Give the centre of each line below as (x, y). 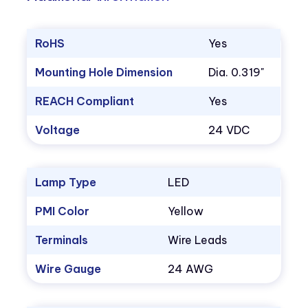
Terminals (62, 240)
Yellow (186, 211)
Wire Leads (198, 240)
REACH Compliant (85, 101)
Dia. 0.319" (236, 73)
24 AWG (191, 269)
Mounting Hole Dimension (104, 73)
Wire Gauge (68, 269)
